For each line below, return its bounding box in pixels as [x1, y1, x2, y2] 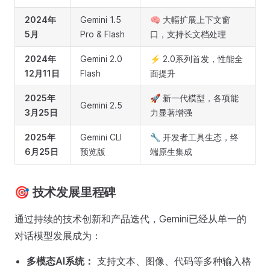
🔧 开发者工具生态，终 [150, 132, 239, 142]
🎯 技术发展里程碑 [14, 185, 116, 199]
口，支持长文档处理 [150, 29, 226, 39]
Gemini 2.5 [80, 100, 122, 110]
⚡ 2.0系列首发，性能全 [150, 54, 243, 64]
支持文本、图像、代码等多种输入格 [94, 255, 251, 267]
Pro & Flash [80, 29, 125, 39]
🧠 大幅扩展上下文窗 [150, 14, 230, 25]
